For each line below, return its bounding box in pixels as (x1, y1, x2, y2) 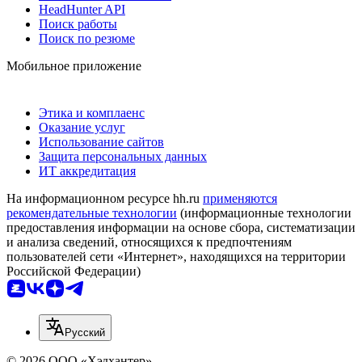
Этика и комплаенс (39, 105, 145, 120)
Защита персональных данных (39, 149, 207, 163)
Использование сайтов (39, 134, 164, 149)
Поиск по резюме (39, 31, 135, 45)
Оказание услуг (39, 120, 125, 134)
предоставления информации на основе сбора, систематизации (6, 220, 356, 234)
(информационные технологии (177, 205, 351, 220)
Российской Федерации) (6, 263, 141, 278)
